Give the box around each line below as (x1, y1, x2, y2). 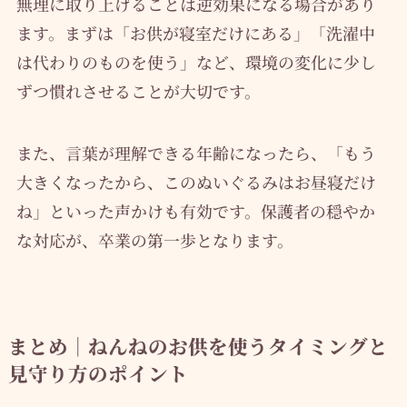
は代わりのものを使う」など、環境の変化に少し (15, 50, 376, 74)
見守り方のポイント (7, 359, 188, 388)
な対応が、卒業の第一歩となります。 (15, 228, 293, 253)
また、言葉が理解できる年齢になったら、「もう (15, 141, 376, 165)
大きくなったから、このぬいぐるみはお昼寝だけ (15, 170, 376, 194)
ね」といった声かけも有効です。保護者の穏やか (15, 199, 375, 223)
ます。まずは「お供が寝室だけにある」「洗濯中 (15, 21, 375, 45)
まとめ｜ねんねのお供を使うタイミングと (7, 332, 388, 361)
